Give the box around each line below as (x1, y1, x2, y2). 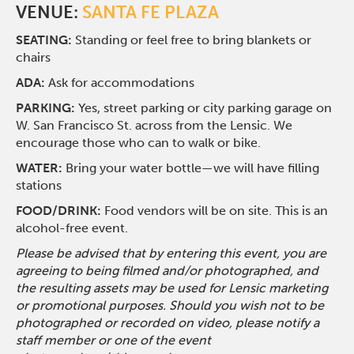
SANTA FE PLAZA (82, 2, 220, 23)
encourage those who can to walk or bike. (16, 135, 265, 150)
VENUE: (16, 2, 83, 23)
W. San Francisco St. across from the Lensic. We (16, 118, 293, 133)
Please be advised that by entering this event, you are (16, 246, 327, 261)
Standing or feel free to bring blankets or (72, 32, 312, 47)
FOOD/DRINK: (16, 203, 105, 218)
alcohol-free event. (16, 220, 129, 235)
